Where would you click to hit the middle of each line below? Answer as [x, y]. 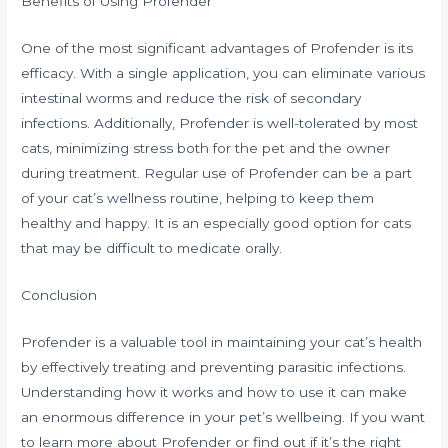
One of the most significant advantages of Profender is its [217, 47]
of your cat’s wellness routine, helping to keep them [198, 197]
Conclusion [59, 294]
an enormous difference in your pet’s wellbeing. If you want [223, 416]
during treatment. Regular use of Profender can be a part [217, 172]
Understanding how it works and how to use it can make [214, 391]
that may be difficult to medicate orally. [152, 247]
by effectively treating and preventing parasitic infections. [214, 366]
